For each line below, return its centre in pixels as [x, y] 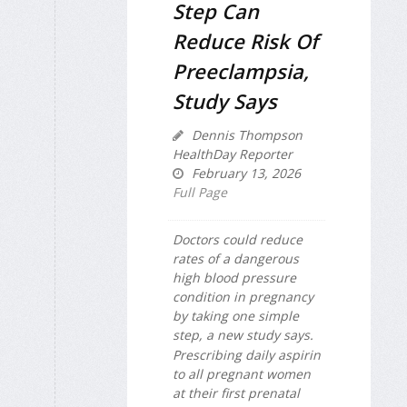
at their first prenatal [236, 393]
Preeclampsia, [241, 70]
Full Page [200, 192]
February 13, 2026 [244, 173]
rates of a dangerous [236, 258]
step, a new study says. [243, 334]
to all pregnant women [242, 374]
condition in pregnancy [243, 296]
